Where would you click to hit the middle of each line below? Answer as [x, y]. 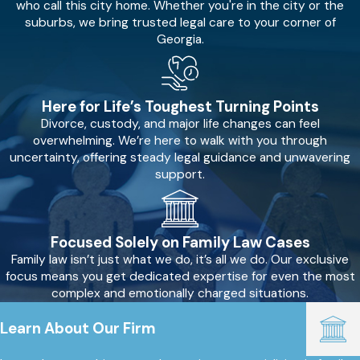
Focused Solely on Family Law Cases [180, 242]
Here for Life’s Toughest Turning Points [180, 107]
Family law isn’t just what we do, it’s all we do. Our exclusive [180, 259]
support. [180, 175]
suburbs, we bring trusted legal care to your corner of [180, 22]
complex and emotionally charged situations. [180, 293]
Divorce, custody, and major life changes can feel [180, 124]
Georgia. [180, 39]
